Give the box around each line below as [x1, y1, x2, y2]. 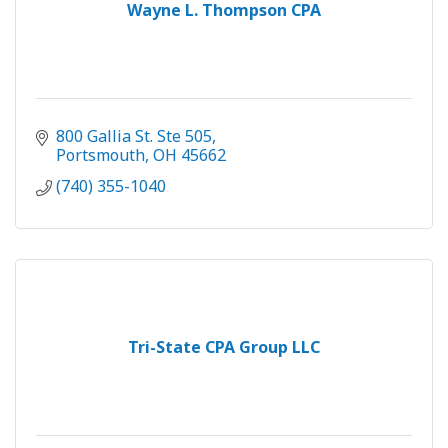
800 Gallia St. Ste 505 [56, 125, 212, 148]
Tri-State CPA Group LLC [128, 336, 320, 359]
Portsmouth [56, 144, 145, 167]
